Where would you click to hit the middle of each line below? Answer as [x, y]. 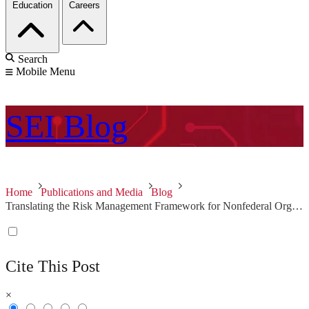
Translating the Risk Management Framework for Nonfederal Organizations [297, 206]
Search [33, 59]
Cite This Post [53, 267]
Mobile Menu [46, 72]
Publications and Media [92, 192]
